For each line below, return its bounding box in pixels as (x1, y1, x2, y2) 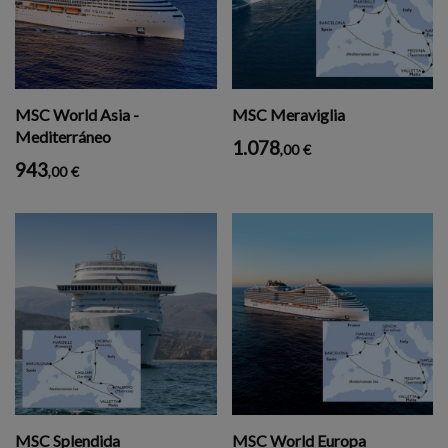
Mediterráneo (15, 127, 111, 146)
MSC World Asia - (15, 105, 139, 124)
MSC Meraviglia (231, 105, 345, 124)
